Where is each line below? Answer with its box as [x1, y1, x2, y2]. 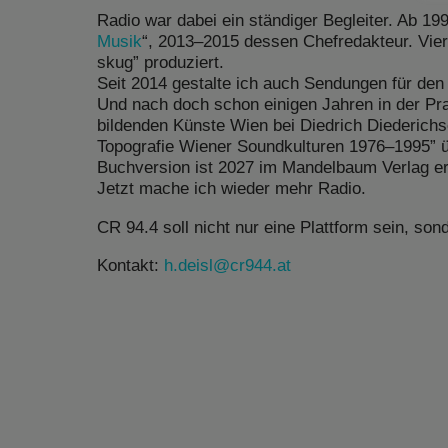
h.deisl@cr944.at [164, 254, 291, 275]
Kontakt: [97, 254, 164, 275]
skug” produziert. [97, 52, 224, 73]
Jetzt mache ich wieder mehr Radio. [97, 178, 366, 199]
